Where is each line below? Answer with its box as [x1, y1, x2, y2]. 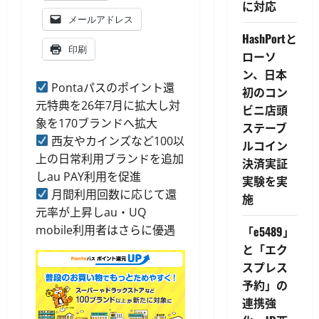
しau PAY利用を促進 [36, 168, 141, 184]
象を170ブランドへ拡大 [36, 115, 157, 131]
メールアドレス [68, 12, 133, 26]
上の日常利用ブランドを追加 [36, 150, 184, 167]
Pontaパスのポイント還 [48, 79, 175, 95]
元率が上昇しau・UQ [36, 204, 146, 220]
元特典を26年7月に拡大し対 [36, 97, 180, 113]
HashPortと [241, 30, 297, 48]
